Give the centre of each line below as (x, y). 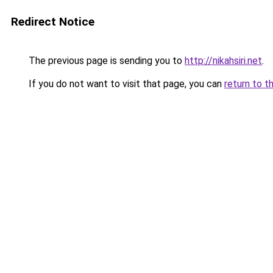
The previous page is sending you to (105, 61)
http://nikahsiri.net (223, 61)
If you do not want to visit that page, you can (125, 84)
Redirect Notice (53, 22)
